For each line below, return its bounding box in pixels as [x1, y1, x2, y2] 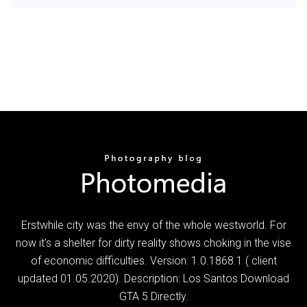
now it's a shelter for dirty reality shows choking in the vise [16, 236, 291, 249]
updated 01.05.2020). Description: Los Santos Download [18, 271, 289, 285]
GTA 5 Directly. [119, 289, 188, 303]
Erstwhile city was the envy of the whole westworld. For [21, 218, 286, 232]
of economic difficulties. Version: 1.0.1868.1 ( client [30, 254, 277, 267]
